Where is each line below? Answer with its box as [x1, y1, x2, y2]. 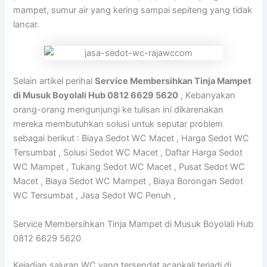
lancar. [13, 19, 40, 30]
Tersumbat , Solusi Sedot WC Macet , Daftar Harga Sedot [13, 147, 243, 159]
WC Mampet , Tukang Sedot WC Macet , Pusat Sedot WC [13, 162, 246, 173]
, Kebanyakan [178, 90, 236, 101]
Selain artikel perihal [13, 76, 95, 87]
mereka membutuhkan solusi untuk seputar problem [13, 119, 223, 130]
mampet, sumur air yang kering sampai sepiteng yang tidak [13, 5, 253, 16]
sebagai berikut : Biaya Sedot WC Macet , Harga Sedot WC [13, 133, 250, 144]
